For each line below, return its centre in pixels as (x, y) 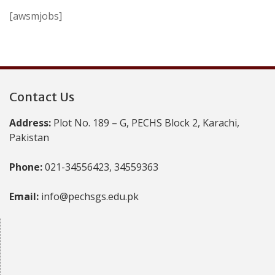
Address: (31, 123)
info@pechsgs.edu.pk (90, 196)
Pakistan (29, 137)
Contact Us (42, 97)
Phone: (27, 167)
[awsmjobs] (36, 16)
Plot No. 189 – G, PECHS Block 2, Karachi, (146, 123)
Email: (25, 196)
